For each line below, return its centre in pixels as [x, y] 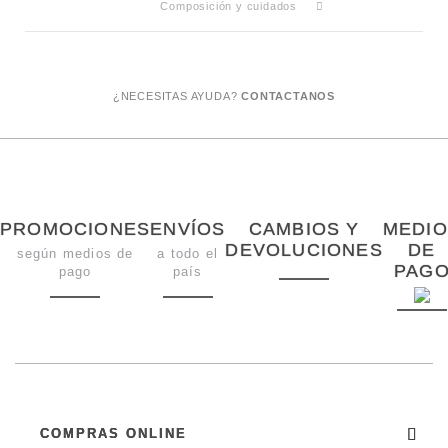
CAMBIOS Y [304, 229]
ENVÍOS [188, 229]
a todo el [188, 254]
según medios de [75, 254]
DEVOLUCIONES [304, 250]
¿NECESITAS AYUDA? [177, 96]
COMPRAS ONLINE [113, 434]
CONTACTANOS [288, 96]
